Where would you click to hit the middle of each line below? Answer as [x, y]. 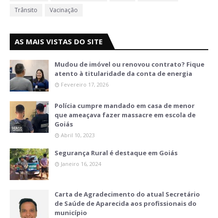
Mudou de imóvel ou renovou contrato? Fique [129, 64]
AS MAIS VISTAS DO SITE [59, 42]
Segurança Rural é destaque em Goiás [116, 153]
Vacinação [64, 10]
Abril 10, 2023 [78, 135]
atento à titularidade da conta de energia [123, 74]
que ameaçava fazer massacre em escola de [125, 115]
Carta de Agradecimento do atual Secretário [127, 194]
